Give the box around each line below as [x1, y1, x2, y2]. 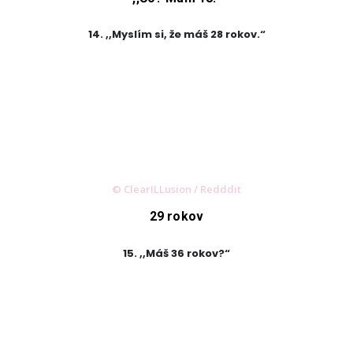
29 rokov [149, 209, 204, 225]
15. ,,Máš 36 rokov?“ [123, 246, 230, 261]
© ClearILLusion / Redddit [112, 182, 241, 197]
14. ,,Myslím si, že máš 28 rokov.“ [87, 27, 266, 43]
